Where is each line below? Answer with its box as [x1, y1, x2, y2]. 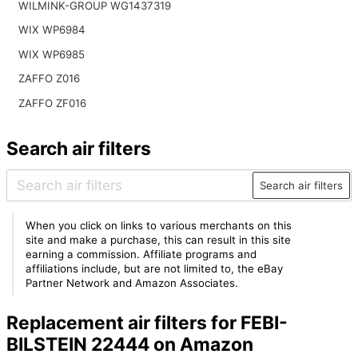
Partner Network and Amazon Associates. [26, 276, 239, 289]
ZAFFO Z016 [18, 72, 80, 86]
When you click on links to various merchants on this [26, 218, 292, 232]
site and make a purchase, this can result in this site [26, 233, 292, 246]
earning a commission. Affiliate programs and [26, 247, 257, 261]
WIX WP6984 [18, 23, 86, 37]
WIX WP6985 [18, 47, 85, 61]
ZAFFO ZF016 [18, 96, 86, 109]
